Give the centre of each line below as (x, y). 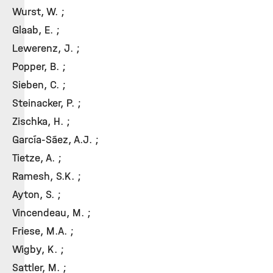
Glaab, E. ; (36, 30)
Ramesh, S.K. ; (47, 176)
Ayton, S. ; (37, 194)
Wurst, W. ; (38, 12)
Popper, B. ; (39, 66)
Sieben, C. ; (39, 85)
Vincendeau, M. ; (51, 213)
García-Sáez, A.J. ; (55, 140)
